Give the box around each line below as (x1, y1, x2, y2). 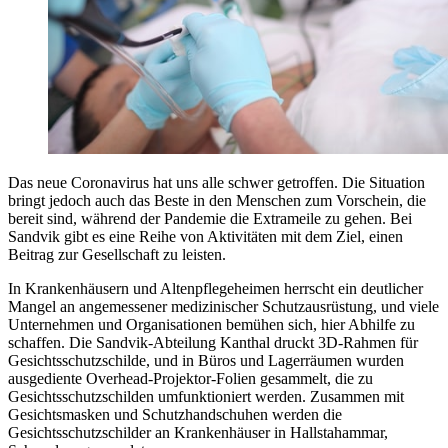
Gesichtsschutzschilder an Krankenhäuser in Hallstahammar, (8, 423, 388, 441)
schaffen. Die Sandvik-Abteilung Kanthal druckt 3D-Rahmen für (8, 333, 418, 351)
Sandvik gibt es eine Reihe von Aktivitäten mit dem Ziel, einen (8, 227, 403, 245)
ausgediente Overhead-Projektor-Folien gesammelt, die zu (8, 369, 373, 387)
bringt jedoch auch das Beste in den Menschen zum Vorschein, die (8, 191, 426, 209)
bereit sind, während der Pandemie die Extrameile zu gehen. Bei (8, 209, 412, 227)
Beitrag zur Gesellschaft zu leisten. (8, 245, 226, 263)
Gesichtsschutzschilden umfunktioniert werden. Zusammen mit (8, 387, 404, 405)
